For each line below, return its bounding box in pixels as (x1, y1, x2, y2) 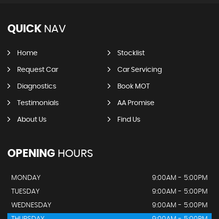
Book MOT (117, 83, 150, 90)
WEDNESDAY (11, 202, 51, 209)
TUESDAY (11, 188, 40, 196)
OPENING (7, 148, 55, 159)
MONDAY (11, 175, 41, 182)
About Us (17, 116, 46, 124)
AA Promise (117, 100, 154, 107)
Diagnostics (17, 83, 56, 90)
